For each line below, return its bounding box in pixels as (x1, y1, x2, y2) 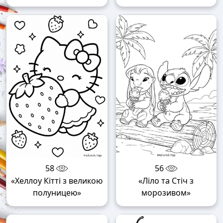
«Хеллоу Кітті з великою (11, 175, 103, 187)
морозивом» (141, 187, 191, 199)
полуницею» (32, 187, 81, 199)
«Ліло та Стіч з (138, 175, 194, 187)
